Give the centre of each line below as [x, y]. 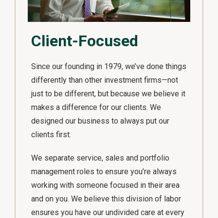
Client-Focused [85, 41]
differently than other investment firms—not [105, 80]
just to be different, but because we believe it [108, 94]
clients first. [51, 135]
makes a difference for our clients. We [96, 108]
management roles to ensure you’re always [104, 172]
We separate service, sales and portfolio [100, 158]
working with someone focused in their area [105, 185]
